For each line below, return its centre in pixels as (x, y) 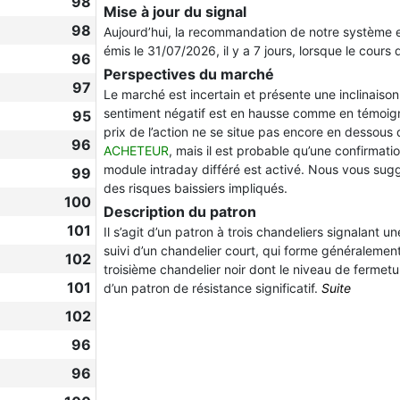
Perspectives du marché (189, 74)
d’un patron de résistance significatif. (211, 288)
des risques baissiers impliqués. (196, 188)
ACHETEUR (136, 150)
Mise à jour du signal (175, 12)
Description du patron (180, 212)
